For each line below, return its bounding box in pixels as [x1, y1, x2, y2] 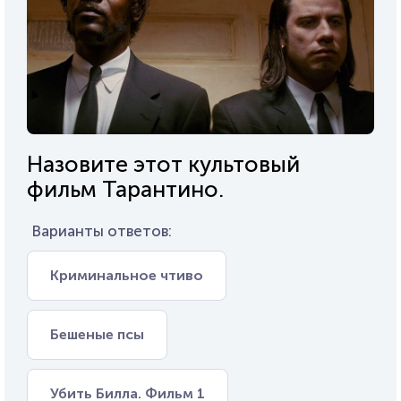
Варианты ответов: [31, 222, 172, 241]
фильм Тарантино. [27, 175, 224, 204]
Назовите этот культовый [27, 150, 300, 179]
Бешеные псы [50, 326, 144, 344]
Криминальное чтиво [50, 267, 203, 285]
